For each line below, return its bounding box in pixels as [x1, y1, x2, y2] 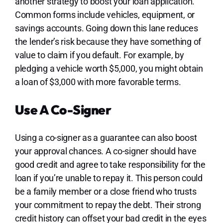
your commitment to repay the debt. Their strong [14, 199, 201, 210]
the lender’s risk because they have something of [14, 36, 202, 47]
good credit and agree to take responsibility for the [14, 159, 206, 170]
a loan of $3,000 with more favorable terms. [14, 76, 183, 87]
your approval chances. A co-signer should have [14, 145, 197, 156]
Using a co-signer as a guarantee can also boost [14, 132, 197, 143]
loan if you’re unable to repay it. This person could [14, 172, 203, 183]
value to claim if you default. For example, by [14, 49, 184, 60]
